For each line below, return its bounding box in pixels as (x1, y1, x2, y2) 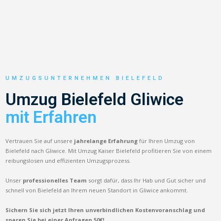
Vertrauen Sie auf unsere (5, 137, 74, 145)
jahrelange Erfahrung (74, 137, 138, 145)
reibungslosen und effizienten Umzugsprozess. (5, 156, 131, 164)
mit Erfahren (5, 107, 97, 127)
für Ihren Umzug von (138, 137, 195, 145)
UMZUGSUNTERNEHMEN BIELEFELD (5, 74, 165, 81)
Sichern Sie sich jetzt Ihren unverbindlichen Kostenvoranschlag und (5, 206, 206, 214)
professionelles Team (23, 176, 87, 184)
